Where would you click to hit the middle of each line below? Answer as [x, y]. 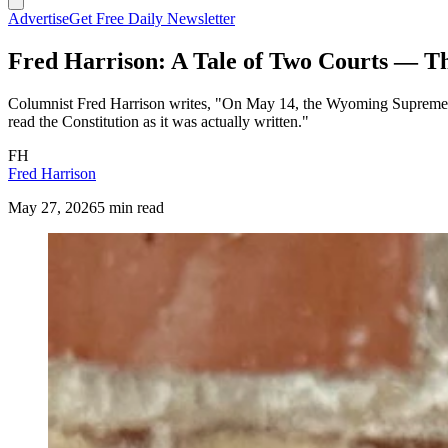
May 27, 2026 [52, 207]
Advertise [38, 18]
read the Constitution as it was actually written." [158, 121]
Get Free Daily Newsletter [152, 18]
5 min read [130, 207]
